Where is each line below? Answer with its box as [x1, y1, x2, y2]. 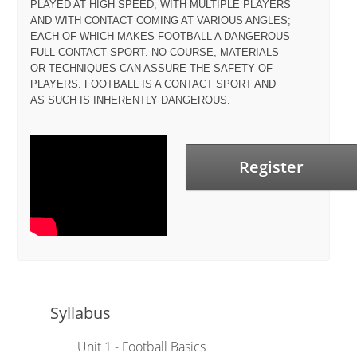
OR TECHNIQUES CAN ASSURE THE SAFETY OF [29, 61, 273, 74]
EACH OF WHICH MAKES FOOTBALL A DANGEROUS [29, 29, 290, 42]
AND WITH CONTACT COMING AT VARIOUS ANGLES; [29, 14, 291, 26]
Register [239, 155, 304, 178]
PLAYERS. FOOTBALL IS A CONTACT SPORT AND [29, 77, 276, 90]
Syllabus [50, 301, 112, 324]
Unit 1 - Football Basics [74, 337, 206, 355]
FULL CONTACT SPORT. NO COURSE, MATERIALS [29, 45, 279, 58]
